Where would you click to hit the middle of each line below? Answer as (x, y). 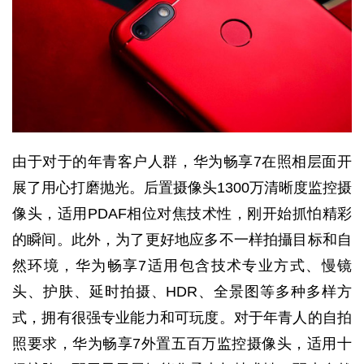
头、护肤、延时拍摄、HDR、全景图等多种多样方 (182, 291)
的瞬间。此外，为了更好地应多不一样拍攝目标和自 (182, 239)
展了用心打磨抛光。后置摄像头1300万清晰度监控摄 (182, 187)
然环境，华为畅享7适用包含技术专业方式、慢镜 (182, 265)
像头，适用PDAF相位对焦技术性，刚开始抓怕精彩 (182, 213)
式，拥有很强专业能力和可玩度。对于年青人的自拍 (182, 317)
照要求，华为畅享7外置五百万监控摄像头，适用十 (182, 343)
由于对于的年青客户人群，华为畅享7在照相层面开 (182, 161)
